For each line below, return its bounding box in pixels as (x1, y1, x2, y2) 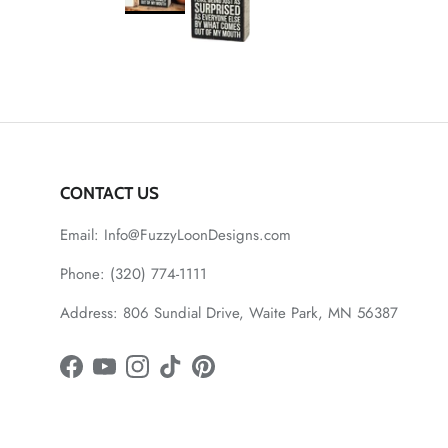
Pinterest (202, 365, 257, 388)
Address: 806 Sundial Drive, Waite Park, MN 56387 (60, 302, 398, 325)
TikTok (169, 365, 208, 388)
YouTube (103, 365, 156, 388)
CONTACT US (60, 183, 159, 204)
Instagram (136, 365, 198, 388)
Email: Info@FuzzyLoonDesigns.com (60, 224, 291, 247)
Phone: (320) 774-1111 (60, 263, 207, 286)
